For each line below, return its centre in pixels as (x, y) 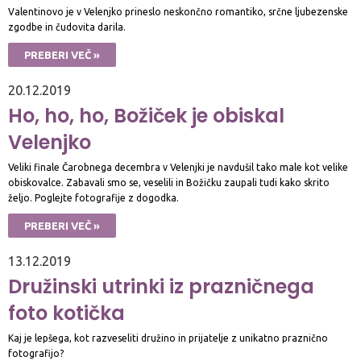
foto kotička (66, 313)
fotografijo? (36, 353)
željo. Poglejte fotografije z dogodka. (93, 198)
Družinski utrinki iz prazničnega (161, 286)
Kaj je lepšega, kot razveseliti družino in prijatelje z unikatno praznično (168, 338)
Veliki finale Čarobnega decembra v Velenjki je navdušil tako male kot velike (178, 167)
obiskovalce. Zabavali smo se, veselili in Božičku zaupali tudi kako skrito (169, 183)
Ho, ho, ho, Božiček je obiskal (146, 116)
